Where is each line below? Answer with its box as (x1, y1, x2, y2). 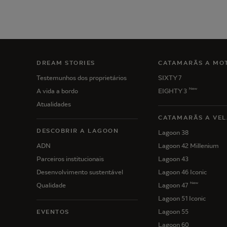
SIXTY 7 (158, 74, 181, 82)
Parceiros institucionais (36, 155, 104, 163)
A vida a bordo (36, 87, 78, 95)
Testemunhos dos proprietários (36, 74, 127, 82)
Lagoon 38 (158, 129, 188, 136)
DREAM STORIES (36, 59, 95, 66)
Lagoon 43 (158, 155, 188, 163)
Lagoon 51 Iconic (158, 195, 206, 202)
